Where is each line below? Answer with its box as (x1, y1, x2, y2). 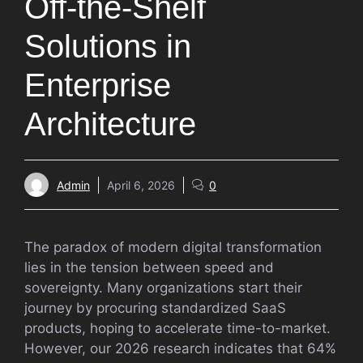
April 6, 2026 (107, 177, 175, 192)
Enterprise (24, 67, 171, 103)
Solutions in (24, 28, 191, 64)
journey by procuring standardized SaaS (24, 300, 286, 316)
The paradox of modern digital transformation (24, 239, 322, 255)
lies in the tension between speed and (24, 259, 274, 275)
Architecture (24, 106, 196, 142)
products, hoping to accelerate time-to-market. (24, 320, 331, 336)
